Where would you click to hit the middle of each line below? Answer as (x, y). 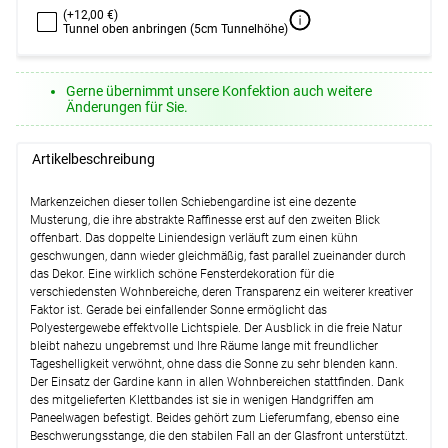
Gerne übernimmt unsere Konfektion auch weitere (219, 90)
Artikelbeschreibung (94, 160)
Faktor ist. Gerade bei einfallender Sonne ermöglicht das (178, 310)
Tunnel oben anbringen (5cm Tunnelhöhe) (176, 28)
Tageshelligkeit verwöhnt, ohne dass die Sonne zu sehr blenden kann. (214, 364)
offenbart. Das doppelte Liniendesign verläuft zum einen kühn (194, 238)
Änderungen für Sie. (127, 106)
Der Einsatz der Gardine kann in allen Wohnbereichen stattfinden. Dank (217, 382)
